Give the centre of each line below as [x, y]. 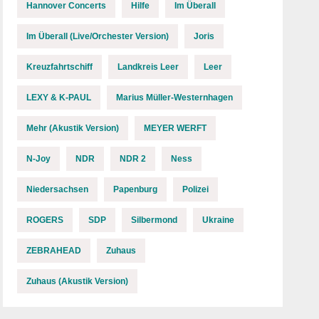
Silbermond [155, 220]
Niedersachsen [58, 189]
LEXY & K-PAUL [59, 98]
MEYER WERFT [176, 128]
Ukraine [219, 220]
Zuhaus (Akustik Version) [78, 281]
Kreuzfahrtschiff [60, 67]
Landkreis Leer [148, 67]
